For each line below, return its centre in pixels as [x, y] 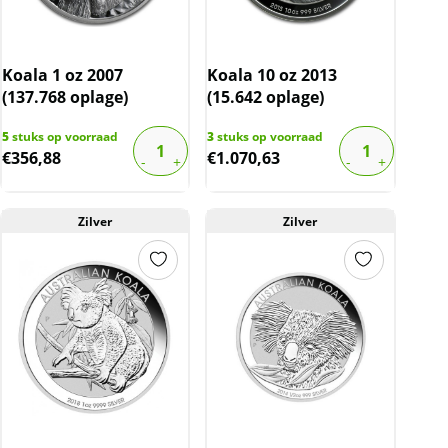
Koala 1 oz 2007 [62, 74]
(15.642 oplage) [266, 96]
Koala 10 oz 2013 [272, 74]
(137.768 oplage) [65, 96]
